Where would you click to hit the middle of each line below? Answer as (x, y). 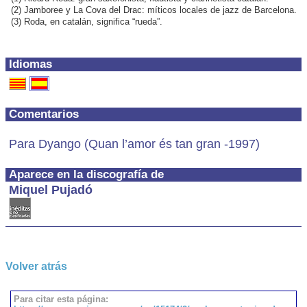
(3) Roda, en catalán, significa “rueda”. (87, 22)
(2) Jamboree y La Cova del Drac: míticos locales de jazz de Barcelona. (154, 10)
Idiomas (30, 64)
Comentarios (44, 114)
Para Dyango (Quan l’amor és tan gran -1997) (134, 144)
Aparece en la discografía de (86, 174)
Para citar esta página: (61, 299)
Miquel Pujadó (51, 190)
